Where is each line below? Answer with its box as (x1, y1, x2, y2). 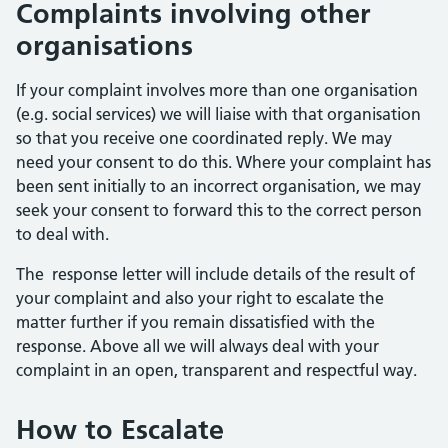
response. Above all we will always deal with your (16, 336, 379, 356)
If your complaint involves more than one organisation (16, 80, 418, 100)
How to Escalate (16, 413, 224, 446)
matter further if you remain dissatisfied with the (16, 312, 375, 332)
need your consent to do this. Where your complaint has (16, 152, 431, 172)
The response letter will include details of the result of (16, 264, 415, 284)
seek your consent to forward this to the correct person (16, 200, 422, 220)
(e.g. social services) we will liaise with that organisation (16, 104, 421, 124)
